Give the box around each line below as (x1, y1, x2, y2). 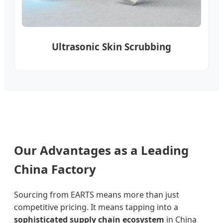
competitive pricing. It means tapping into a (14, 202, 178, 213)
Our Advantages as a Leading (14, 142, 189, 159)
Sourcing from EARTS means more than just (14, 189, 179, 200)
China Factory (14, 161, 96, 178)
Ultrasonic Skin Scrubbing (52, 40, 171, 53)
